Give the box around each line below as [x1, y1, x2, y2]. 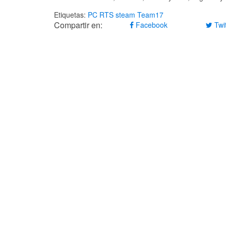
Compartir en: [54, 19, 102, 31]
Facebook [134, 20, 168, 30]
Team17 [137, 10, 163, 20]
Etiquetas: [54, 10, 88, 20]
